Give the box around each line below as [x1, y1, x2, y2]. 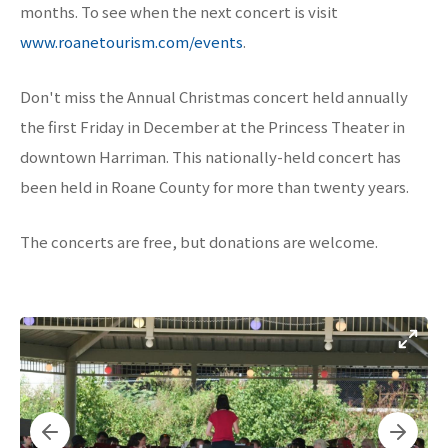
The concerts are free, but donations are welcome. [20, 231, 378, 252]
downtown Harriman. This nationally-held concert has [20, 146, 401, 167]
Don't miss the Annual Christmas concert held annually [20, 86, 408, 107]
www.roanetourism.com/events [20, 31, 243, 52]
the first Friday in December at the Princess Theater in [20, 116, 405, 137]
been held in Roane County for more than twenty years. [20, 176, 409, 197]
